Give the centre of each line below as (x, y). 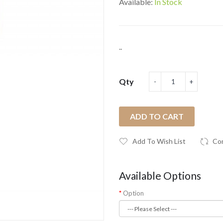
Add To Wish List (159, 141)
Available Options (160, 175)
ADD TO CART (157, 116)
